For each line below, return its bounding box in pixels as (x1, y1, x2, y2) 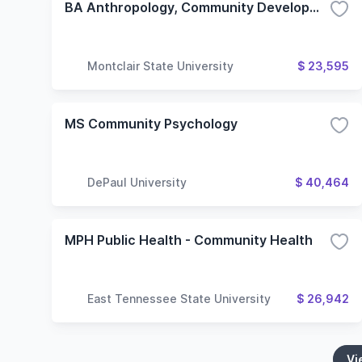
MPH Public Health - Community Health (65, 232, 313, 248)
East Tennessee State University (87, 291, 271, 305)
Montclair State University (87, 58, 234, 73)
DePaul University (87, 175, 187, 189)
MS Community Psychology (65, 116, 238, 132)
